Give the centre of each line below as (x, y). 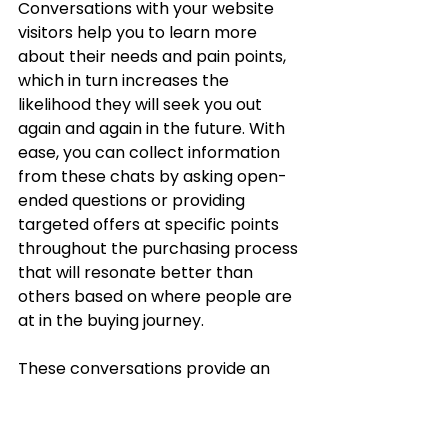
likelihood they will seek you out (142, 105)
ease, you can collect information (151, 153)
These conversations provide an (146, 369)
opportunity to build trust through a (159, 393)
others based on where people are (157, 297)
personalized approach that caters (159, 417)
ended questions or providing (133, 201)
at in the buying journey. (113, 321)
